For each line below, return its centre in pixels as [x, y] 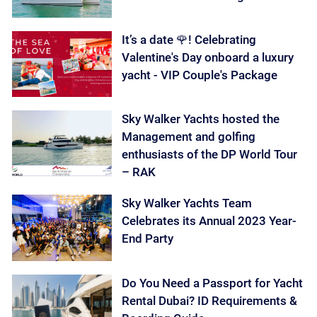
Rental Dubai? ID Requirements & [210, 300]
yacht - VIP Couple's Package [200, 75]
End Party [148, 239]
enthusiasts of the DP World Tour [210, 155]
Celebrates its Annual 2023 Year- [209, 221]
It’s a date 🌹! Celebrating [189, 39]
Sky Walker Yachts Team [187, 203]
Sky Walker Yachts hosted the [201, 119]
